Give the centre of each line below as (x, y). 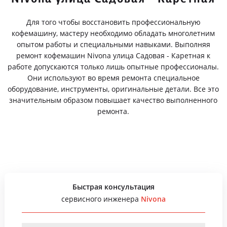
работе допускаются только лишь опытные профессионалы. (113, 67)
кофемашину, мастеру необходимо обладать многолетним (113, 33)
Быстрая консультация (113, 187)
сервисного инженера (101, 199)
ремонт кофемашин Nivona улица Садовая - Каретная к (113, 55)
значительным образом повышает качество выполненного (113, 100)
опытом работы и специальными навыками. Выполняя (113, 44)
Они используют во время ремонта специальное (113, 78)
